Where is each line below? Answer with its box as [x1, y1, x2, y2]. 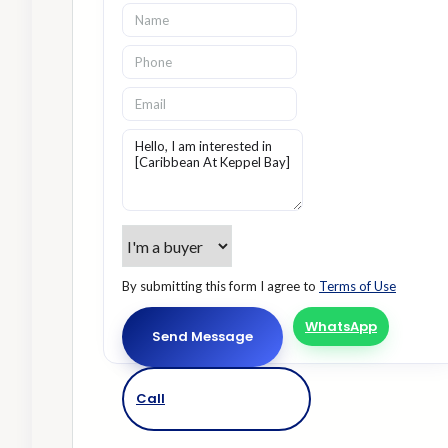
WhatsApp [305, 317, 377, 336]
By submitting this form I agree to [122, 278, 319, 294]
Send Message [152, 327, 253, 346]
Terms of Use [319, 278, 396, 294]
